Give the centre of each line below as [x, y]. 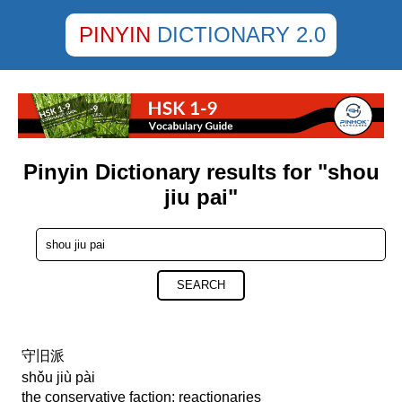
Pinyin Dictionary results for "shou [201, 172]
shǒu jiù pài [59, 378]
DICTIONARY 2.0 [241, 35]
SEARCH [201, 285]
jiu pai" [201, 197]
